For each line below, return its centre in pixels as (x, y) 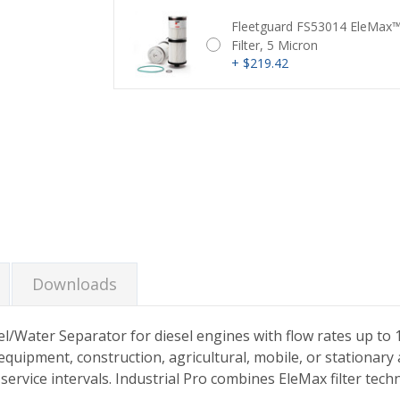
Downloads (75, 283)
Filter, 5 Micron (275, 46)
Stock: (131, 144)
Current (133, 127)
